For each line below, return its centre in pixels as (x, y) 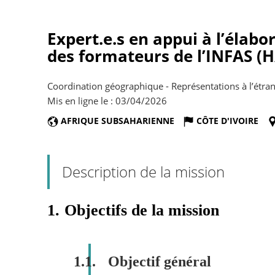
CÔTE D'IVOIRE (227, 120)
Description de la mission (143, 172)
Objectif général (159, 262)
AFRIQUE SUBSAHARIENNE (118, 120)
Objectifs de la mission (142, 211)
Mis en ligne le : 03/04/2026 (107, 100)
